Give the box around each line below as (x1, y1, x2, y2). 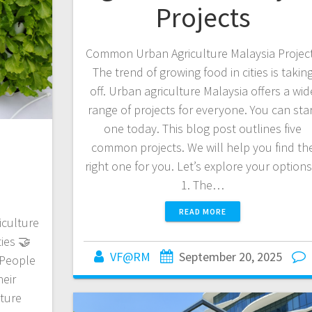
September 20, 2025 (179, 248, 283, 265)
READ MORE (179, 205, 227, 217)
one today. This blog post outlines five (104, 120, 302, 136)
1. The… (181, 176, 225, 193)
